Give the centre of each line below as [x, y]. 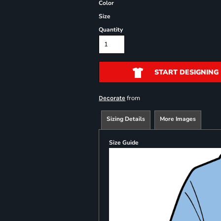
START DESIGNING [186, 73]
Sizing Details [126, 119]
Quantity [111, 30]
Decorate [112, 98]
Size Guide [124, 143]
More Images [178, 119]
